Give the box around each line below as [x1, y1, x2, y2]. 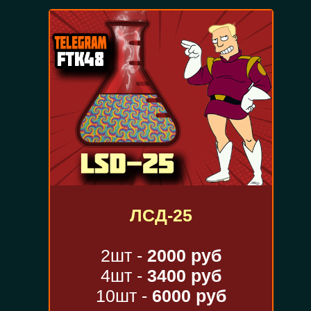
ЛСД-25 [129, 205, 192, 226]
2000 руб [146, 246, 221, 266]
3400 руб [146, 266, 221, 286]
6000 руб [151, 286, 226, 306]
